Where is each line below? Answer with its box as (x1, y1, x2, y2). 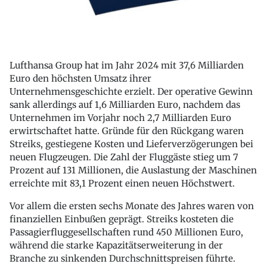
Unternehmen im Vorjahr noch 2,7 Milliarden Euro (10, 112, 231, 124)
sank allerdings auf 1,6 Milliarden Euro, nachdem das (10, 99, 240, 111)
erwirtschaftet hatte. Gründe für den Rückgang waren (10, 125, 244, 137)
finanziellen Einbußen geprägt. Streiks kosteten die (10, 213, 234, 225)
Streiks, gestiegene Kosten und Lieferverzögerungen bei (10, 138, 253, 150)
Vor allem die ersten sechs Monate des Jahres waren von (10, 200, 254, 212)
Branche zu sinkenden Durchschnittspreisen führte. (10, 253, 235, 265)
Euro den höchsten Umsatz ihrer (10, 73, 151, 85)
